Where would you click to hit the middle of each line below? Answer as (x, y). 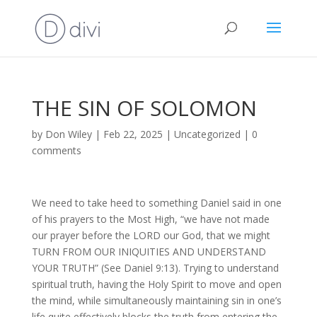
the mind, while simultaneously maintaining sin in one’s (156, 300)
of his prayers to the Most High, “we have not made (150, 219)
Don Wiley (68, 134)
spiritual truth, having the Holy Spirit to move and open (156, 284)
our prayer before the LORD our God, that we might (151, 235)
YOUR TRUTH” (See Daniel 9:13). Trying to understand (155, 268)
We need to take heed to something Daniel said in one (156, 203)
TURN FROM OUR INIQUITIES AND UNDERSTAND (149, 252)
